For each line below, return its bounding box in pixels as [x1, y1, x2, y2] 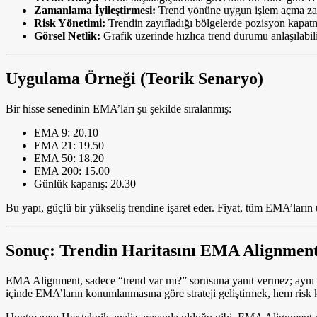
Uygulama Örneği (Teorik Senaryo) [6, 69, 263, 88]
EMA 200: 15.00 [34, 165, 110, 178]
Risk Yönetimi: [34, 17, 105, 30]
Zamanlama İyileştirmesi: [34, 4, 156, 17]
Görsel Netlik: [34, 30, 100, 42]
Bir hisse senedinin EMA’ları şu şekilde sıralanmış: [6, 103, 231, 115]
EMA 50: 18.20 [34, 152, 104, 165]
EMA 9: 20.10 [34, 127, 98, 139]
